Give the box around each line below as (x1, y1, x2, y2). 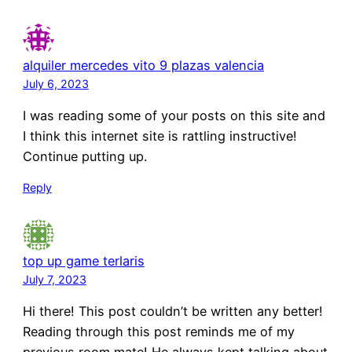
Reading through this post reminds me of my (22, 324, 295, 340)
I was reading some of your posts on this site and (22, 108, 325, 124)
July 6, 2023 (22, 76, 89, 90)
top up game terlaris (22, 253, 145, 269)
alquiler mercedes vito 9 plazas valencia (22, 57, 264, 73)
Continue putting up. (22, 148, 147, 165)
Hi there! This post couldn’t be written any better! (22, 303, 323, 320)
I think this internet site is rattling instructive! (22, 128, 297, 145)
